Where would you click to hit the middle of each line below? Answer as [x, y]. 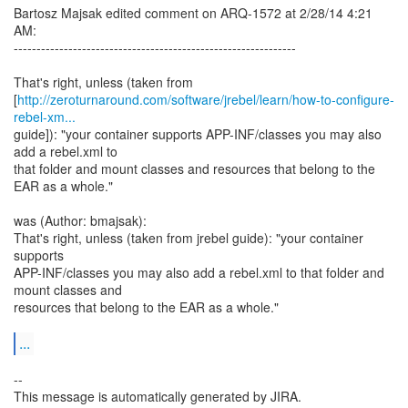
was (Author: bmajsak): [80, 220]
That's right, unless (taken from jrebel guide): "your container [189, 238]
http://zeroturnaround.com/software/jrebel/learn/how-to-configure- [206, 99]
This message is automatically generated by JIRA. [158, 396]
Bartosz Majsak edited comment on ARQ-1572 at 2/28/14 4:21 [193, 13]
